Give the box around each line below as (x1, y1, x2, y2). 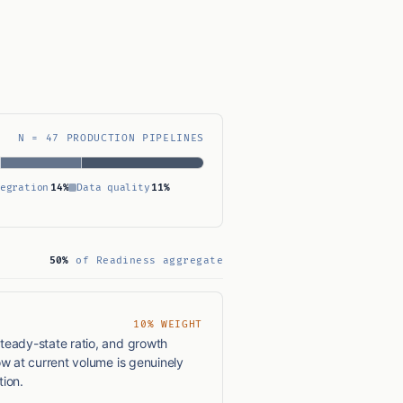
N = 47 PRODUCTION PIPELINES (18, 132, 204, 145)
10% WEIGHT (133, 318, 202, 331)
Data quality (76, 182, 150, 194)
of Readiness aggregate (68, 255, 223, 267)
